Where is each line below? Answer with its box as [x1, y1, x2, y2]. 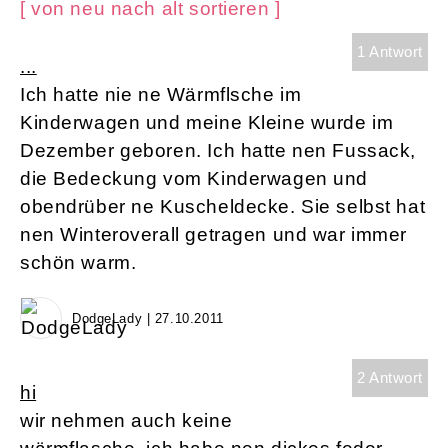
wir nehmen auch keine [20, 410, 233, 432]
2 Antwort [356, 369, 423, 387]
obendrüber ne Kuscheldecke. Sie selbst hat [20, 196, 426, 218]
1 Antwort [356, 43, 423, 61]
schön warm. [20, 252, 137, 274]
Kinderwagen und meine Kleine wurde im [20, 112, 394, 134]
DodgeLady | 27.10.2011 [72, 311, 224, 327]
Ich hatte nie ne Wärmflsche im [20, 84, 302, 106]
